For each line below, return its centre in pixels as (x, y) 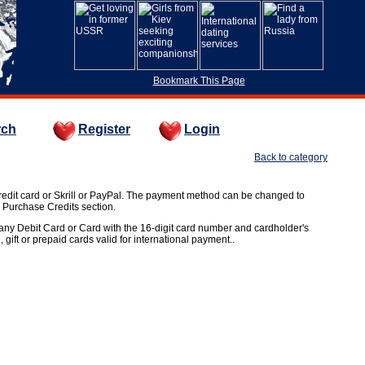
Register (104, 129)
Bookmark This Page (199, 81)
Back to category (291, 157)
